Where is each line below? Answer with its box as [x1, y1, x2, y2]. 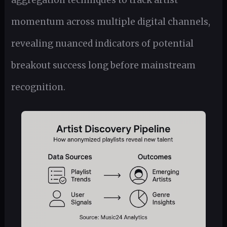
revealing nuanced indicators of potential [11, 38, 194, 50]
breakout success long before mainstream [11, 60, 196, 71]
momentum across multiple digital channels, [11, 16, 210, 28]
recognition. [11, 82, 65, 93]
